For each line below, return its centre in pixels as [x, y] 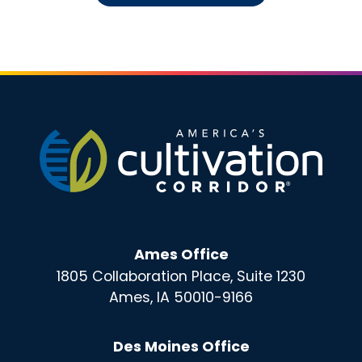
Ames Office [181, 254]
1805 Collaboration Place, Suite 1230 [181, 276]
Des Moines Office [181, 346]
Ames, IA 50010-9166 [181, 297]
